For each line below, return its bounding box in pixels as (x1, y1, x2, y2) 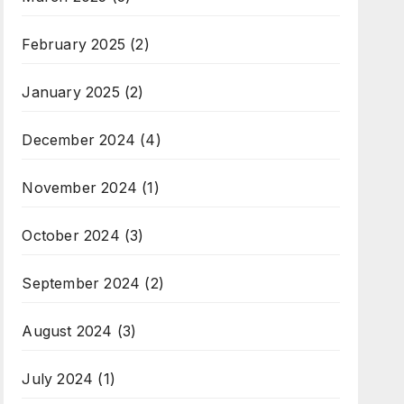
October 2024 (22, 225, 120, 244)
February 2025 (22, 34, 125, 53)
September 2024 (22, 273, 141, 292)
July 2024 (22, 369, 94, 388)
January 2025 (22, 82, 120, 101)
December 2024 (22, 130, 135, 149)
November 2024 (22, 178, 137, 197)
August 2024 (22, 321, 113, 340)
